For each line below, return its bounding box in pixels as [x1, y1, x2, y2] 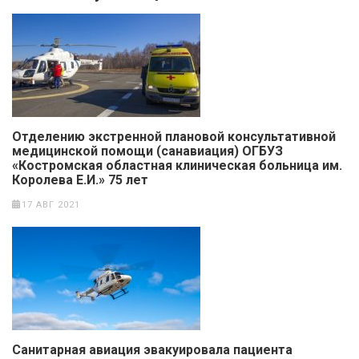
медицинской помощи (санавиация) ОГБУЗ [12, 143, 283, 159]
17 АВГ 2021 [21, 199, 80, 210]
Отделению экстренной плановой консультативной [12, 128, 336, 144]
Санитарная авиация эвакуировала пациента [12, 341, 292, 357]
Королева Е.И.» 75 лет [12, 171, 148, 188]
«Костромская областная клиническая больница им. [12, 157, 342, 173]
